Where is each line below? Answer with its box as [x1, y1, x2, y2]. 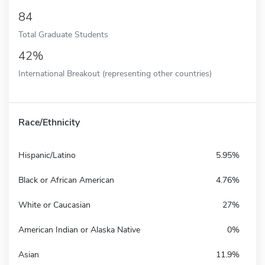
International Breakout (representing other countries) [18, 67, 212, 79]
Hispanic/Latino [18, 149, 76, 161]
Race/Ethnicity [18, 115, 80, 129]
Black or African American [18, 174, 114, 186]
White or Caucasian [18, 199, 91, 211]
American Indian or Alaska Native [18, 224, 140, 235]
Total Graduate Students [18, 28, 108, 40]
